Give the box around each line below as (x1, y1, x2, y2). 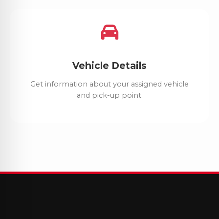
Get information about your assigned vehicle (30, 79, 189, 88)
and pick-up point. (76, 90, 143, 100)
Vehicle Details (72, 60, 147, 72)
